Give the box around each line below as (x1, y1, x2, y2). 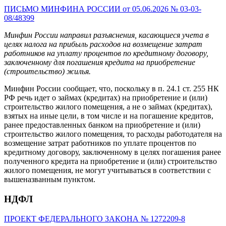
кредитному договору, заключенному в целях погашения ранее (4, 148, 221, 157)
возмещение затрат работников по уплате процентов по (4, 139, 196, 148)
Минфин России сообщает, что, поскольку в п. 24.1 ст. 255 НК (4, 84, 219, 93)
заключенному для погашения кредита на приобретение (4, 58, 195, 67)
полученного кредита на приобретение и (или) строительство (4, 157, 217, 166)
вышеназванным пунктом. (4, 175, 95, 184)
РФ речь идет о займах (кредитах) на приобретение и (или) (4, 93, 207, 102)
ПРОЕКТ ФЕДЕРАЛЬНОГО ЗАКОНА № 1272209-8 (4, 214, 185, 223)
